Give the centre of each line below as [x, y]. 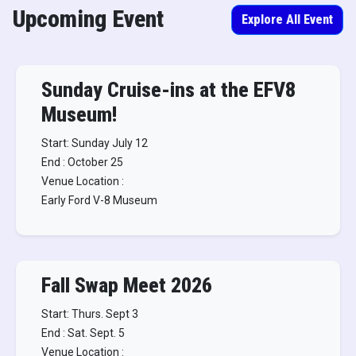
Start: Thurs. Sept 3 [90, 314]
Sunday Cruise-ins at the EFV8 [168, 90]
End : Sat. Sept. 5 [83, 333]
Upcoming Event [88, 19]
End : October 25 [82, 162]
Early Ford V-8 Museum [99, 200]
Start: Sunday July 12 [95, 143]
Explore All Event [287, 19]
